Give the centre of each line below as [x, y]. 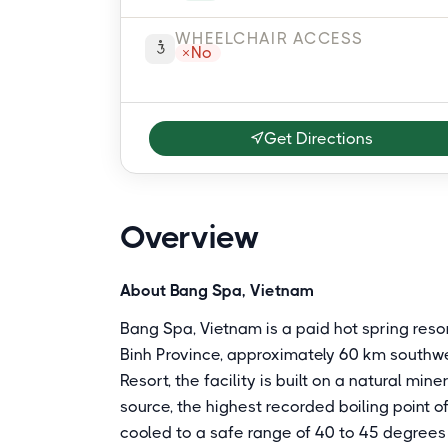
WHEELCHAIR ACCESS [269, 38]
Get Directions [319, 138]
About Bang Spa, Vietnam [217, 290]
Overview [190, 237]
